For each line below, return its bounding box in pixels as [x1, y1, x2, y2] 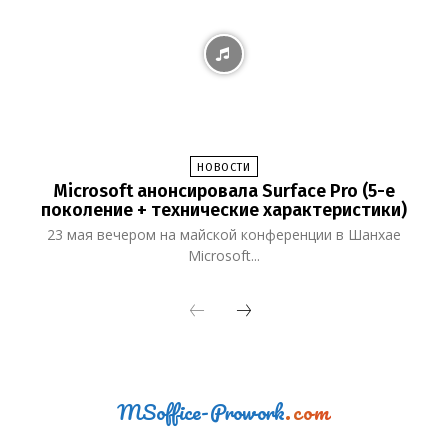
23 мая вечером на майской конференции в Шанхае [47, 224, 401, 244]
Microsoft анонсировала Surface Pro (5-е [53, 179, 395, 202]
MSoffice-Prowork [117, 393, 286, 429]
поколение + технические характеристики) [41, 198, 407, 221]
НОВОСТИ [197, 160, 251, 174]
